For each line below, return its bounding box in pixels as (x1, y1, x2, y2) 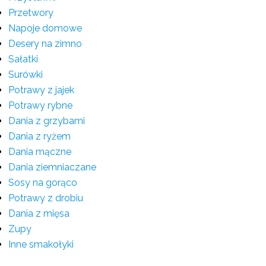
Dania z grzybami (8, 115, 85, 126)
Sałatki (8, 53, 38, 65)
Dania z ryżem (8, 131, 71, 142)
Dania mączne (8, 146, 71, 157)
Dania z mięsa (8, 208, 69, 219)
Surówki (8, 69, 43, 80)
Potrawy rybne (8, 100, 72, 111)
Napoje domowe (8, 23, 82, 34)
